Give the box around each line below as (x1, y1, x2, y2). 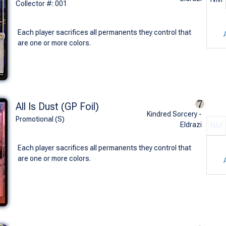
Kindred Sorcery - (146, 109, 202, 118)
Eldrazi (180, 120, 202, 129)
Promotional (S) (15, 115, 65, 123)
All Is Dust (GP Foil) (15, 100, 99, 112)
